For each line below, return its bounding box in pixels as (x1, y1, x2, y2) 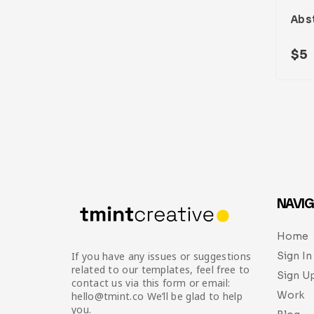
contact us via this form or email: (71, 276, 231, 290)
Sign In (276, 249, 313, 262)
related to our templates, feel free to (71, 263, 250, 277)
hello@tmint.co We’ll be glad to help (71, 289, 243, 303)
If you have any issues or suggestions (71, 250, 252, 264)
